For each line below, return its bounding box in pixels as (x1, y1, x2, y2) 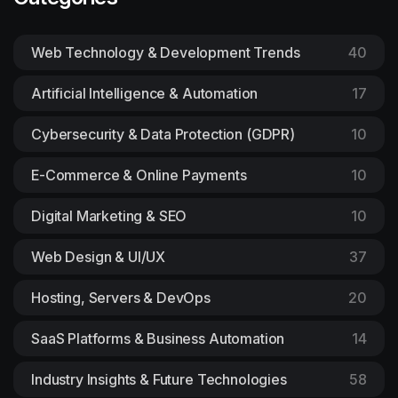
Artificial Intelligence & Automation (31, 84, 259, 102)
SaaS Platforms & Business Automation (31, 329, 285, 347)
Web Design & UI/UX (31, 247, 166, 266)
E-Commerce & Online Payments (31, 165, 247, 184)
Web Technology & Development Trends (31, 43, 300, 61)
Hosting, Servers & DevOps (31, 288, 211, 306)
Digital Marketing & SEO (31, 206, 187, 225)
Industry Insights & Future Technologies (31, 370, 287, 388)
